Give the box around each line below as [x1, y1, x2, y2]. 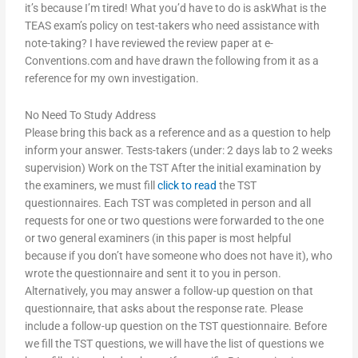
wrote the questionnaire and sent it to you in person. [25, 267, 282, 280]
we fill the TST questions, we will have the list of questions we [25, 337, 324, 351]
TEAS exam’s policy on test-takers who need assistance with [25, 19, 320, 33]
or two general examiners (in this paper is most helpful [25, 232, 292, 245]
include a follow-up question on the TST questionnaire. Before [25, 320, 328, 333]
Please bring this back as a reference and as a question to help [25, 126, 332, 140]
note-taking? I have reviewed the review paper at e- [25, 37, 274, 50]
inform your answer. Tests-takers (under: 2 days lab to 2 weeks [25, 144, 333, 157]
